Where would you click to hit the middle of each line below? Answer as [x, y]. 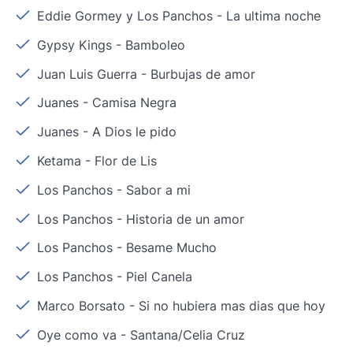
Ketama [59, 160]
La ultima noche [274, 15]
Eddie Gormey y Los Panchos [125, 15]
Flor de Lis [126, 160]
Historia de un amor [186, 219]
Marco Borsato [82, 305]
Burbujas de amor [203, 74]
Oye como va [77, 334]
